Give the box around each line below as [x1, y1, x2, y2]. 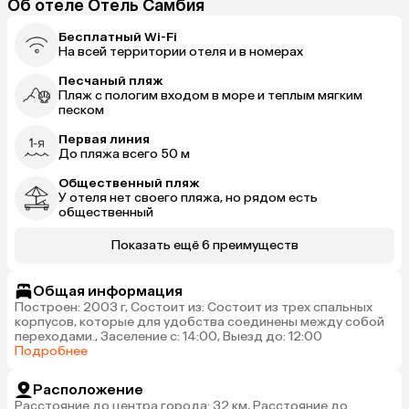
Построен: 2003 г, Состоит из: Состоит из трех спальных [15, 299, 372, 315]
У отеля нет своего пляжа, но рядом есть [58, 190, 318, 205]
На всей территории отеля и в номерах [58, 44, 303, 59]
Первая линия [58, 131, 150, 147]
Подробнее [24, 343, 88, 359]
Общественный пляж [58, 175, 199, 191]
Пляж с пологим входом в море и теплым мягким [58, 88, 362, 103]
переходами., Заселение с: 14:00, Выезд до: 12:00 [15, 329, 322, 344]
